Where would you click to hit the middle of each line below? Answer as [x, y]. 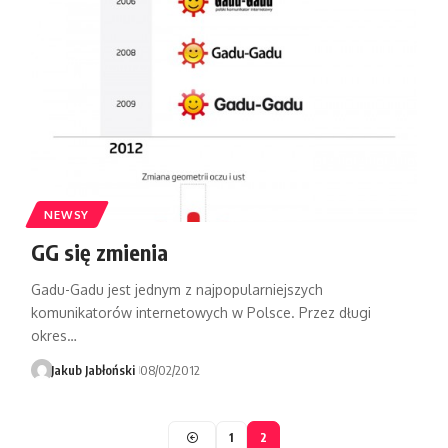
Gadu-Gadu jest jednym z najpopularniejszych [176, 290]
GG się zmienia [99, 252]
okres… [53, 336]
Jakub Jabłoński [93, 370]
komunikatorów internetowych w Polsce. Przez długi [200, 313]
